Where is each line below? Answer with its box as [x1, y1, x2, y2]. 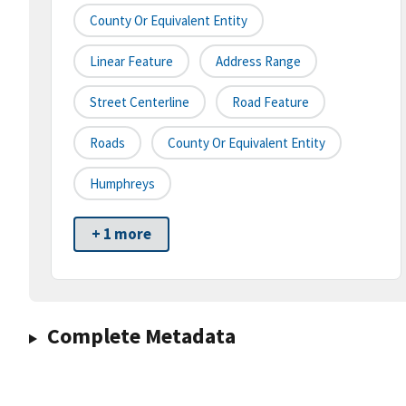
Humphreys [90, 175, 155, 193]
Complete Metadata [46, 322, 236, 351]
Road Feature [232, 93, 309, 111]
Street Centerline [90, 93, 189, 111]
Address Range [216, 53, 301, 71]
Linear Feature [90, 53, 173, 71]
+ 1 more [92, 224, 151, 245]
